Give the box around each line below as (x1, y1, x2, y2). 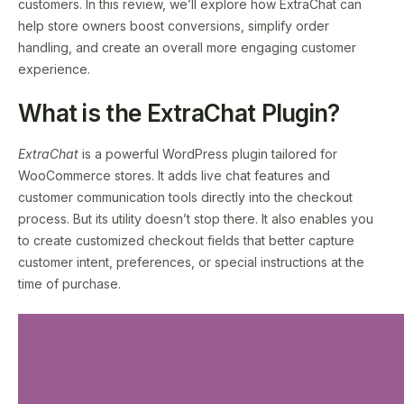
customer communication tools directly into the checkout (18, 188, 353, 205)
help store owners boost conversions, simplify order (18, 17, 329, 33)
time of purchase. (18, 275, 121, 291)
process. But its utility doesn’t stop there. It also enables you (18, 210, 373, 226)
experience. (18, 60, 90, 77)
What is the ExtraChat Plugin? (18, 98, 340, 127)
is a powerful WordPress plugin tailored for (78, 145, 337, 161)
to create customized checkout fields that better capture (18, 232, 354, 248)
